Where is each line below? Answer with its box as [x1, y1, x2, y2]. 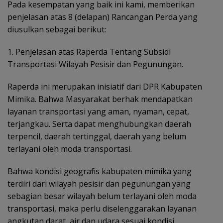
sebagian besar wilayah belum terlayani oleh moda [7, 191, 197, 202]
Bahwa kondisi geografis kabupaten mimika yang [7, 166, 192, 177]
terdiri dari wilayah [7, 178, 79, 189]
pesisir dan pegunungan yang [79, 178, 191, 189]
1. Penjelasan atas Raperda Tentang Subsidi [7, 46, 171, 57]
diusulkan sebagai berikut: [7, 24, 106, 35]
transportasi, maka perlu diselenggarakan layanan [7, 203, 197, 214]
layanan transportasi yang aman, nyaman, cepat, [7, 106, 189, 117]
